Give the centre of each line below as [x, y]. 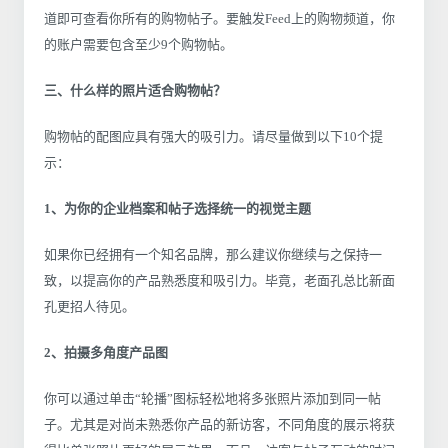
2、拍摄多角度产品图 [106, 352]
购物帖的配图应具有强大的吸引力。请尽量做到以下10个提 [213, 136]
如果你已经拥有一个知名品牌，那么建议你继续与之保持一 [213, 254]
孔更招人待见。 [89, 306]
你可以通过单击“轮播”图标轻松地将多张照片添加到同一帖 [212, 398]
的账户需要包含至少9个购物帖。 [138, 44]
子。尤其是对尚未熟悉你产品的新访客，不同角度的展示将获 [219, 424]
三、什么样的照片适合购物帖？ [135, 90]
